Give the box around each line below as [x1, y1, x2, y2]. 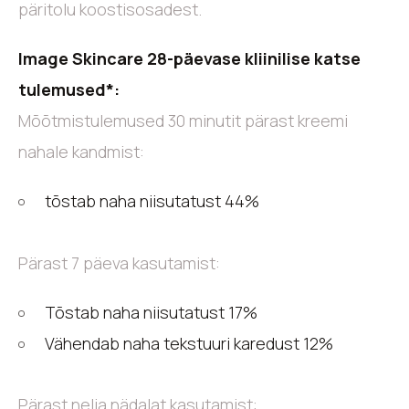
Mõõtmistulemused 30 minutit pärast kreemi [18, 109, 348, 131]
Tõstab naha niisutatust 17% [55, 300, 257, 323]
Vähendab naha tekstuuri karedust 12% [54, 331, 333, 354]
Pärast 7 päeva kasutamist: [18, 251, 220, 274]
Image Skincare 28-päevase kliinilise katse [18, 47, 361, 69]
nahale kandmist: [18, 140, 144, 163]
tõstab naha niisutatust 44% [51, 189, 259, 212]
